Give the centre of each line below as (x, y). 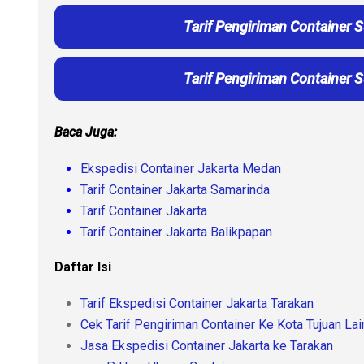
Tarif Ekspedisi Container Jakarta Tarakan (197, 303)
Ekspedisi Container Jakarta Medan (181, 168)
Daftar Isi (83, 266)
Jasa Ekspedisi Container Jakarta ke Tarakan (207, 345)
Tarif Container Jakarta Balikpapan (176, 232)
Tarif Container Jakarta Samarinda (175, 189)
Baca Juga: (86, 132)
